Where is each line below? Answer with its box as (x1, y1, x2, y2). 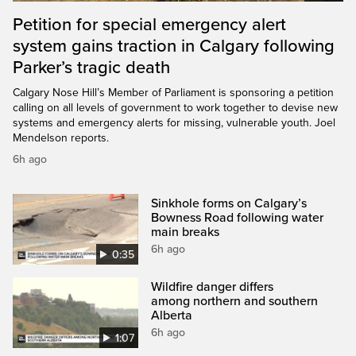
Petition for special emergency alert (13, 14, 286, 35)
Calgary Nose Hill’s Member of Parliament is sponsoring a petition (13, 85, 334, 99)
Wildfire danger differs (151, 278, 274, 295)
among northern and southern (151, 292, 319, 309)
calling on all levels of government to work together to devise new (13, 100, 338, 114)
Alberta (151, 307, 193, 323)
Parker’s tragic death (13, 56, 170, 78)
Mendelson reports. (13, 130, 109, 145)
